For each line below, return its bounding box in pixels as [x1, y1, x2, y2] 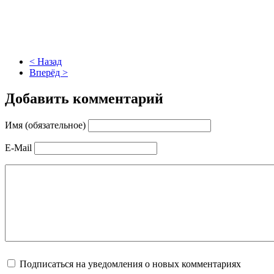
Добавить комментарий [5, 90, 163, 106]
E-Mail [5, 142, 32, 153]
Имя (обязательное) [5, 119, 86, 130]
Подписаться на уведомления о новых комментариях [20, 258, 241, 269]
